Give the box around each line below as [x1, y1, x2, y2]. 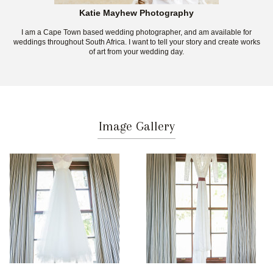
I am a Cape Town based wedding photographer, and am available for [21, 28, 252, 37]
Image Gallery [98, 119, 175, 134]
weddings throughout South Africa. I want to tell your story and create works [13, 38, 260, 47]
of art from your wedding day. [89, 48, 184, 57]
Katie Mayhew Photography [79, 9, 194, 18]
